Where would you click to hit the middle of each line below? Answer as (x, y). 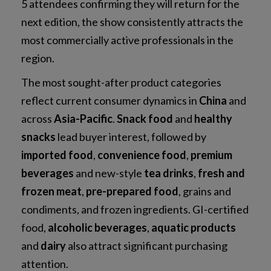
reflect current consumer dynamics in (110, 100)
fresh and (221, 173)
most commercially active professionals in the (127, 40)
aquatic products (194, 227)
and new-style (109, 173)
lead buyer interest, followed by (131, 136)
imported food (57, 155)
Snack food (145, 118)
